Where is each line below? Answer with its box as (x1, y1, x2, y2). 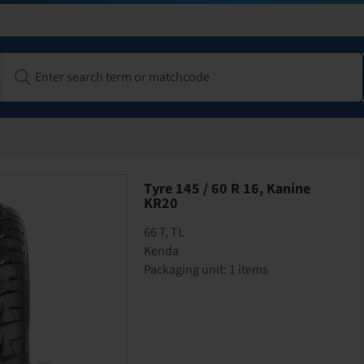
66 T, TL (144, 223, 185, 241)
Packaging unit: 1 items (144, 261, 269, 279)
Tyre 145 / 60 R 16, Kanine (144, 179, 311, 199)
